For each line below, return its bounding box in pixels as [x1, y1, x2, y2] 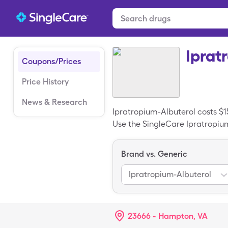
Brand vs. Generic [121, 149, 187, 159]
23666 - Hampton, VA [128, 211, 208, 221]
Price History [22, 77, 69, 87]
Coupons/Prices [22, 56, 81, 66]
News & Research [22, 97, 87, 107]
